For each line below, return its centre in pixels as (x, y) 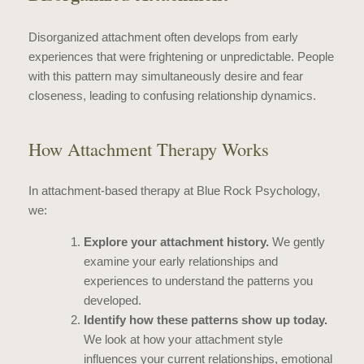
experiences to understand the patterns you (198, 281)
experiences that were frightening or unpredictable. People (181, 56)
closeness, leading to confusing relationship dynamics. (172, 95)
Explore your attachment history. (176, 242)
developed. (112, 300)
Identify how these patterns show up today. (205, 320)
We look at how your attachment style (183, 339)
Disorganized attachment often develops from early (163, 37)
